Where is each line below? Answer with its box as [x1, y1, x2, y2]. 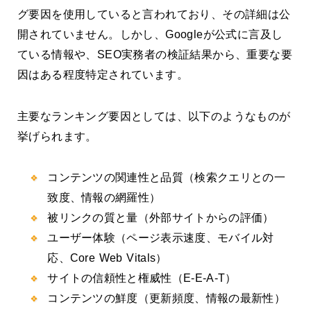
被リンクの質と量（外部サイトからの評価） [47, 211, 274, 224]
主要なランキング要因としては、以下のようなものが [17, 110, 291, 122]
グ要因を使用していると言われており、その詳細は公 [17, 8, 291, 21]
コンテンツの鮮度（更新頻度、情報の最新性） [47, 292, 285, 304]
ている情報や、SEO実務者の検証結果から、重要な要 [17, 49, 292, 61]
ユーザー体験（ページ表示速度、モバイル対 [47, 231, 274, 244]
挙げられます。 [17, 130, 97, 142]
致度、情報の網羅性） [47, 191, 161, 203]
